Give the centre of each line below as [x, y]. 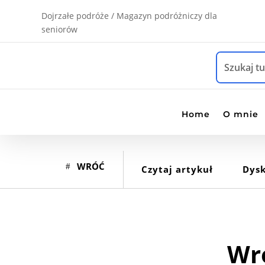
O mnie [241, 114]
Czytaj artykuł [177, 169]
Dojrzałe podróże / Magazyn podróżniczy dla [129, 16]
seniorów [59, 29]
